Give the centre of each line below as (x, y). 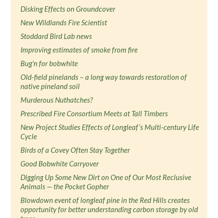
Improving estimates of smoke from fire (79, 50)
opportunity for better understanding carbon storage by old (109, 209)
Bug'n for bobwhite (49, 63)
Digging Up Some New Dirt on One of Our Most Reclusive (106, 177)
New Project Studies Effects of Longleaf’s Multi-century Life (110, 127)
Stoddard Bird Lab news (56, 36)
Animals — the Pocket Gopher (65, 186)
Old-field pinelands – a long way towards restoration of (104, 77)
